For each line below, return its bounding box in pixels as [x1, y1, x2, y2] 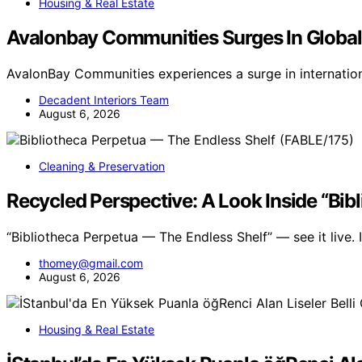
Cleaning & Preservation [39, 158, 165, 173]
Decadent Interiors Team [39, 92, 169, 107]
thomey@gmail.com [39, 255, 143, 270]
